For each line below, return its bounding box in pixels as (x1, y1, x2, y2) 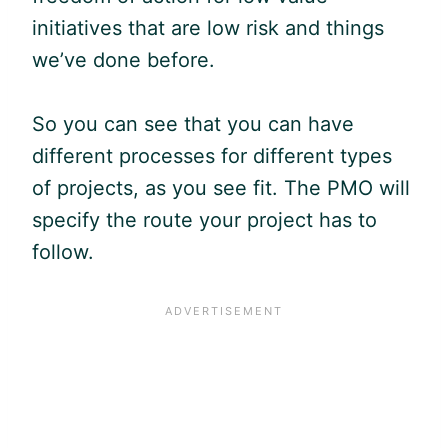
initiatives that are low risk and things (32, 15, 384, 40)
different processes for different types (32, 143, 392, 168)
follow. (32, 239, 94, 264)
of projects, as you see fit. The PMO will (32, 175, 410, 200)
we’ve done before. (32, 47, 215, 72)
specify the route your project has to (32, 207, 377, 232)
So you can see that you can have (32, 111, 354, 136)
